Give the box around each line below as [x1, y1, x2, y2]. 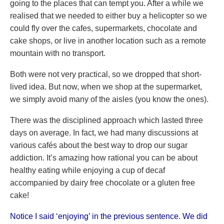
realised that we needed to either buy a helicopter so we [10, 11, 207, 20]
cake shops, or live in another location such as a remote [10, 36, 206, 45]
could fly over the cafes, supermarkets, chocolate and [10, 24, 197, 32]
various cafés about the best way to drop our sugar [10, 141, 187, 149]
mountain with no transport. [10, 49, 105, 57]
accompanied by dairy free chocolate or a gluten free [10, 178, 195, 187]
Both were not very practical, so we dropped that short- [10, 70, 201, 78]
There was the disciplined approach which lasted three [10, 116, 203, 124]
